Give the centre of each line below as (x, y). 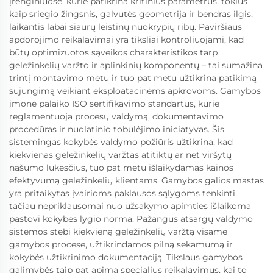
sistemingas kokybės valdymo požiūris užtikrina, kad (121, 142)
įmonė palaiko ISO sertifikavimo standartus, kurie (114, 104)
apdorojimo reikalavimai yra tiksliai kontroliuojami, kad (126, 40)
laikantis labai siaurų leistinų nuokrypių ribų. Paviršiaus (126, 27)
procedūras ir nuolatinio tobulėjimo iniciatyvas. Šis (117, 129)
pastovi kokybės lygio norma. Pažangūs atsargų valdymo (131, 219)
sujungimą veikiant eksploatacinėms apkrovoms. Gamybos (135, 91)
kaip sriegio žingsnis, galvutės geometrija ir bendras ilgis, (131, 14)
